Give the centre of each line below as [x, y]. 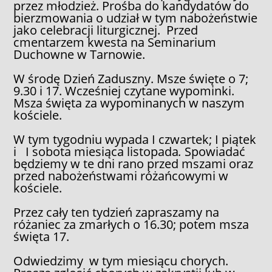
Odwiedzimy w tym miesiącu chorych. [121, 260]
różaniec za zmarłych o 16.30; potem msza [131, 224]
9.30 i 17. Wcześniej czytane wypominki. [126, 90]
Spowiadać [214, 151]
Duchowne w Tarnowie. [80, 54]
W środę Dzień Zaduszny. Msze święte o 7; [131, 78]
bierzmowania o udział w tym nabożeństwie [136, 18]
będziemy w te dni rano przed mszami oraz [134, 163]
